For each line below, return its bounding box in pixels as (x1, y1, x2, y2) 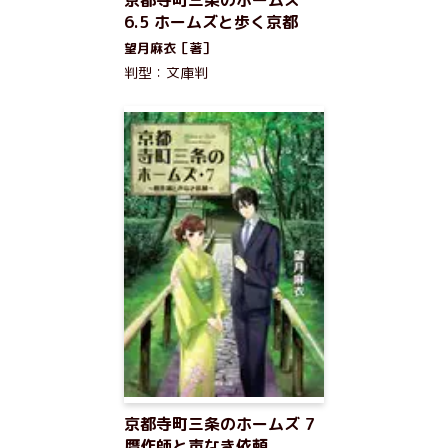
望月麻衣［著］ (124, 39, 215, 57)
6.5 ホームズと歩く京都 (124, 11, 298, 33)
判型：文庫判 (124, 63, 208, 82)
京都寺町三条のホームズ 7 (124, 413, 315, 435)
